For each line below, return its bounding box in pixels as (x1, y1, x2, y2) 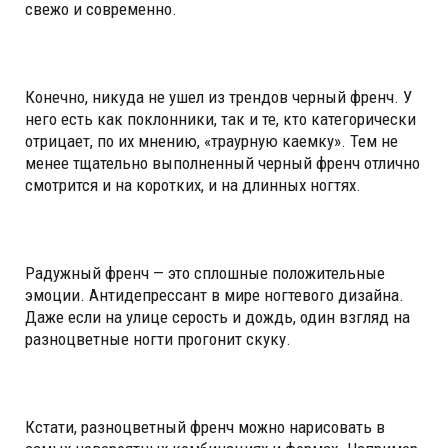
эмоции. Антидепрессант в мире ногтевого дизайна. (25, 284, 404, 305)
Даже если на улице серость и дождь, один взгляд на (25, 306, 410, 327)
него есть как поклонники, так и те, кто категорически (25, 108, 416, 129)
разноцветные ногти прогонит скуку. (25, 328, 291, 349)
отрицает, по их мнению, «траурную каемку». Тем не (25, 130, 398, 151)
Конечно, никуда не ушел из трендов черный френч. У (25, 86, 412, 107)
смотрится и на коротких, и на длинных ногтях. (25, 174, 361, 195)
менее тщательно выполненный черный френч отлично (25, 152, 420, 173)
